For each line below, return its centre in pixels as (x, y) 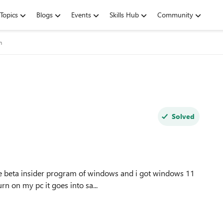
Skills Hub (124, 15)
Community (175, 15)
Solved (183, 116)
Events (81, 15)
